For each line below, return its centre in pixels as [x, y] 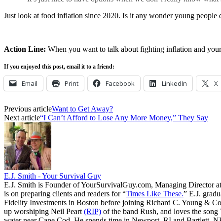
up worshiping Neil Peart [44, 211]
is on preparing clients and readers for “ [65, 193]
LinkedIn [174, 83]
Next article [22, 117]
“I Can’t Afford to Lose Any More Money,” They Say [124, 117]
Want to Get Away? [82, 109]
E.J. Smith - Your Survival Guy [53, 176]
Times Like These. [155, 193]
